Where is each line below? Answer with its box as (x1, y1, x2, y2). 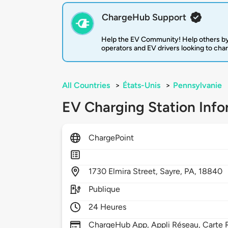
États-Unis (123, 80, 160, 91)
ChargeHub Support (102, 12, 186, 23)
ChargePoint (89, 133, 134, 143)
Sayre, (160, 166, 185, 177)
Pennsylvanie (173, 80, 222, 91)
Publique (89, 184, 121, 194)
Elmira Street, (108, 166, 160, 177)
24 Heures (89, 202, 127, 212)
